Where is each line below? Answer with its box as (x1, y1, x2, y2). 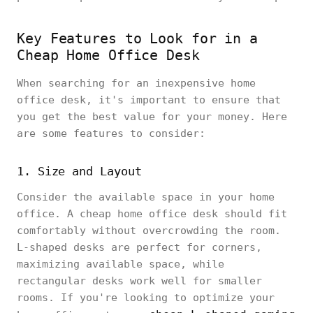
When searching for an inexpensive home (17, 77, 256, 89)
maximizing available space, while (17, 258, 224, 270)
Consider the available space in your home (17, 191, 275, 203)
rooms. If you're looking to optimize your (17, 291, 275, 304)
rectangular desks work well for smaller (17, 275, 262, 287)
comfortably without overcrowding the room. (17, 224, 281, 237)
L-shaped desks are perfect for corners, (17, 241, 262, 254)
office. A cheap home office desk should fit (17, 208, 287, 220)
